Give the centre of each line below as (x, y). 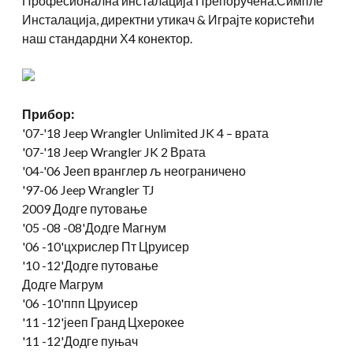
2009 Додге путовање (85, 208)
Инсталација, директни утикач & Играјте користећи (168, 19)
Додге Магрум (63, 284)
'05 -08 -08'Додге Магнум (94, 227)
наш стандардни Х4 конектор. (107, 38)
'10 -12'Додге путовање (90, 265)
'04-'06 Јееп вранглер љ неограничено (134, 170)
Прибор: (48, 113)
